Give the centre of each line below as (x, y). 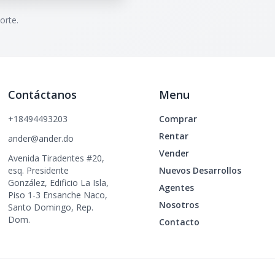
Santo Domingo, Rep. (51, 207)
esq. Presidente (39, 170)
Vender (174, 153)
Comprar (178, 119)
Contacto (179, 222)
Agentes (176, 188)
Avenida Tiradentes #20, (56, 158)
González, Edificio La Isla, (59, 183)
